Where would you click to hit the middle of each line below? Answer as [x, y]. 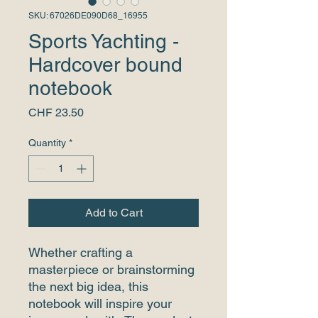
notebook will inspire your [100, 303]
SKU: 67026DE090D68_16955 [88, 15]
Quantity [47, 142]
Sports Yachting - [104, 41]
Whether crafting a [81, 252]
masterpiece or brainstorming [111, 269]
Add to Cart [114, 212]
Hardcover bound [105, 64]
